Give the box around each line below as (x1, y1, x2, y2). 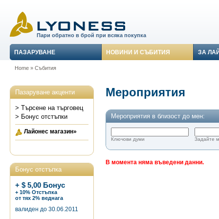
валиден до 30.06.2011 (15, 206, 78, 213)
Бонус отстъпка (15, 166, 62, 173)
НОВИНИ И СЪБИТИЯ (106, 48, 171, 56)
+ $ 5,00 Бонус (15, 181, 65, 189)
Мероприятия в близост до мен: (110, 112, 205, 120)
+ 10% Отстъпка (15, 189, 57, 195)
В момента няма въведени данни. (105, 158, 204, 166)
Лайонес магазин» (23, 128, 77, 135)
